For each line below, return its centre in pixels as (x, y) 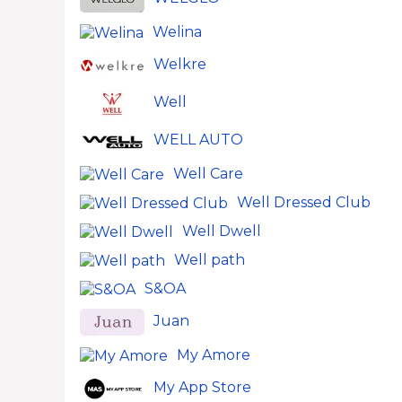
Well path (210, 260)
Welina (177, 32)
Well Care (208, 174)
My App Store (202, 388)
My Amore (214, 355)
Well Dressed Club (304, 202)
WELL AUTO (198, 140)
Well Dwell (222, 231)
